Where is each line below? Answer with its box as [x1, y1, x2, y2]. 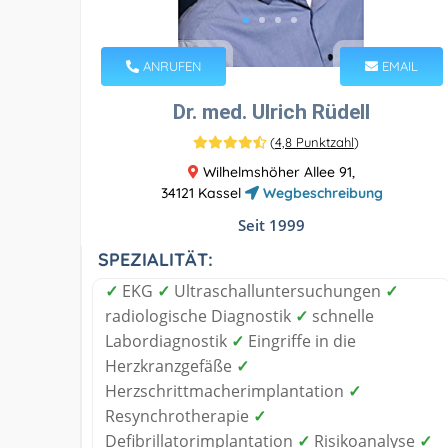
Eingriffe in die [244, 329, 356, 352]
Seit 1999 [238, 214, 306, 235]
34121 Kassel [160, 183, 245, 202]
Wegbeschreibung [258, 183, 383, 202]
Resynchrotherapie [105, 404, 253, 427]
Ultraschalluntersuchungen [170, 279, 385, 302]
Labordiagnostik [105, 329, 231, 352]
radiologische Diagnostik [105, 304, 295, 327]
